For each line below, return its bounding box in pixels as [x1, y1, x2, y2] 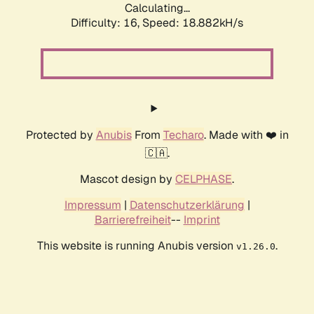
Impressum [64, 198, 121, 213]
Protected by [25, 128, 96, 143]
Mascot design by [80, 172, 175, 187]
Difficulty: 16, [71, 15, 142, 31]
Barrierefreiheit [94, 212, 171, 228]
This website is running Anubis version [36, 238, 236, 254]
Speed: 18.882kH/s [142, 15, 243, 31]
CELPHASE [175, 172, 232, 187]
